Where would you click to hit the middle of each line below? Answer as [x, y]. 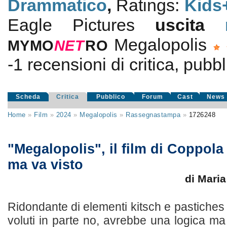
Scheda [28, 97]
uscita [190, 25]
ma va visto [45, 165]
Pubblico [110, 97]
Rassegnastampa [153, 115]
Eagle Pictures [81, 25]
